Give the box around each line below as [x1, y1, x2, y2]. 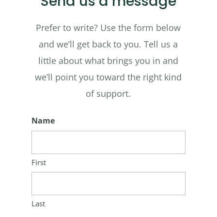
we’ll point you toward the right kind [35, 71, 182, 83]
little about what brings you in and [38, 55, 179, 67]
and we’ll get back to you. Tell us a [39, 38, 178, 50]
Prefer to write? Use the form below [36, 22, 181, 34]
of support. [86, 88, 131, 100]
